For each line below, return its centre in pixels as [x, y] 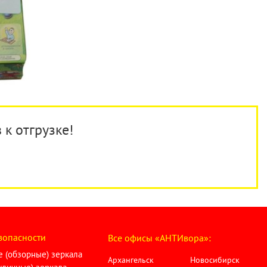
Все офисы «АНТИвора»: [159, 238]
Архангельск [131, 260]
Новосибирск [215, 260]
